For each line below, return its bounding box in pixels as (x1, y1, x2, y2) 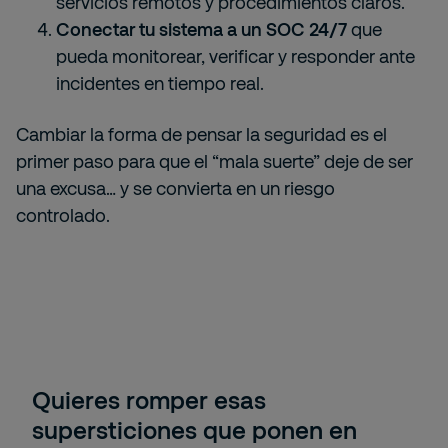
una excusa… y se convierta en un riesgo (16, 177, 335, 199)
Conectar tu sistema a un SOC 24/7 (56, 18, 347, 40)
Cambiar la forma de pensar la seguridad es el (16, 123, 387, 145)
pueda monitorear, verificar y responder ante (56, 45, 415, 67)
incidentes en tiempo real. (56, 72, 264, 94)
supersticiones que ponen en (32, 415, 357, 444)
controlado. (16, 204, 110, 226)
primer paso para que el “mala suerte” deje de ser (16, 150, 413, 172)
